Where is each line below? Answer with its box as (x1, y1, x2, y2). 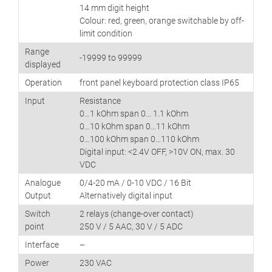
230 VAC (80, 258, 112, 268)
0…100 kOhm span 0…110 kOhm (80, 134, 199, 144)
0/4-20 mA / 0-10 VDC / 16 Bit (80, 178, 191, 188)
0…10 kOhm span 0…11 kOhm (80, 121, 189, 132)
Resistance (80, 96, 121, 106)
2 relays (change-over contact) (80, 209, 194, 219)
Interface (25, 240, 59, 250)
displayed (25, 59, 61, 70)
